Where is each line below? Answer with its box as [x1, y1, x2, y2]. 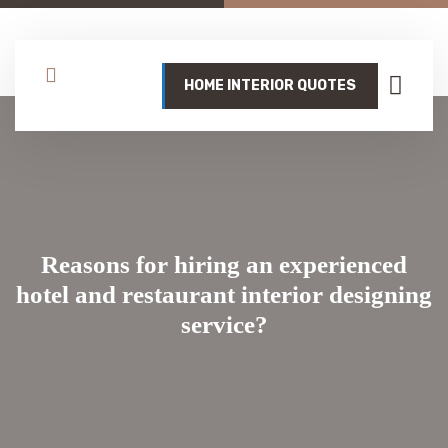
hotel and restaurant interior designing [16, 281, 432, 308]
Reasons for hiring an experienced [41, 251, 407, 278]
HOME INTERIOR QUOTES [184, 76, 356, 94]
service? [180, 311, 268, 338]
